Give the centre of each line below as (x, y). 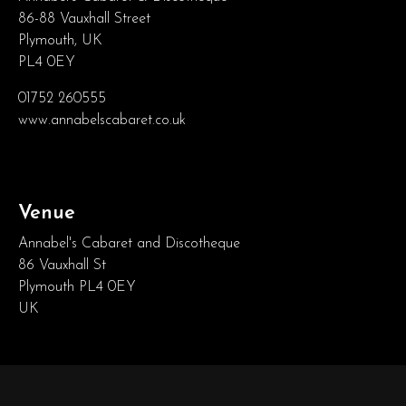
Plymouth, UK (60, 40)
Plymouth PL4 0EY (77, 287)
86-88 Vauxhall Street (84, 19)
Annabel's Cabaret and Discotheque (129, 243)
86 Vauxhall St (62, 265)
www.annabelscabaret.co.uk (102, 120)
